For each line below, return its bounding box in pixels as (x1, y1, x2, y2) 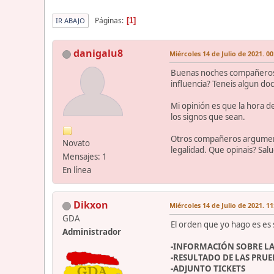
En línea (62, 165, 91, 176)
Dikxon (73, 198, 108, 212)
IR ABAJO (56, 16, 85, 26)
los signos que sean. (171, 111, 245, 123)
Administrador (62, 226, 121, 238)
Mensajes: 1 (62, 151, 107, 163)
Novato (62, 138, 90, 149)
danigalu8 (73, 46, 123, 61)
